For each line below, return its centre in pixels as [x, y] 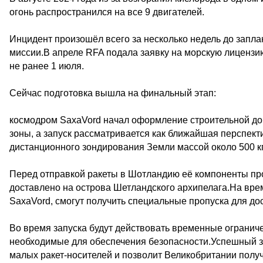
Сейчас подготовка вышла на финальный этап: [113, 93]
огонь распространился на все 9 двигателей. [107, 12]
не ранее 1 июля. [47, 66]
